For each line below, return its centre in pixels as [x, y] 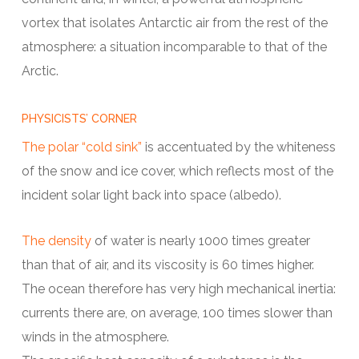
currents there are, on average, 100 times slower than [177, 313]
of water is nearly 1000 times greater [200, 241]
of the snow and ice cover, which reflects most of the [177, 171]
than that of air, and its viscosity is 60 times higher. [167, 265]
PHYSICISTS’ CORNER [79, 119]
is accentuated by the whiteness [240, 147]
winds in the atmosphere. [95, 337]
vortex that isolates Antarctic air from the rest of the [174, 23]
